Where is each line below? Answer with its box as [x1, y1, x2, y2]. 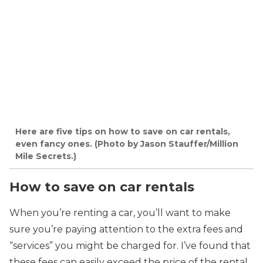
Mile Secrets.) [15, 150, 76, 161]
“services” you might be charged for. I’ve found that [9, 240, 251, 251]
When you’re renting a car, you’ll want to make [9, 207, 231, 218]
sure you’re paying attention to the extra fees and [9, 224, 243, 235]
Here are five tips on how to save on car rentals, [15, 126, 230, 137]
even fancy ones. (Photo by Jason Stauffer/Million [15, 138, 238, 149]
